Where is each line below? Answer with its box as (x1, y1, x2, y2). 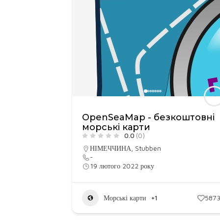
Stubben (135, 144, 161, 152)
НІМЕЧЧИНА (90, 144, 131, 152)
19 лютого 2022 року (90, 162, 154, 170)
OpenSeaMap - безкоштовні (82, 112, 215, 123)
